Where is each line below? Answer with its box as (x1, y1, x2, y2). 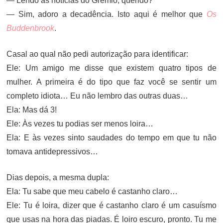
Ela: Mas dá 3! (6, 106, 57, 114)
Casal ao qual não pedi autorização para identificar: (6, 50, 189, 58)
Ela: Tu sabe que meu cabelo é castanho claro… (6, 187, 178, 196)
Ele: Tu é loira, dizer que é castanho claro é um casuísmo (6, 201, 217, 210)
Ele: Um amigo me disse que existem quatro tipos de (6, 64, 217, 72)
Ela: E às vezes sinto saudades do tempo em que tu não (6, 133, 217, 142)
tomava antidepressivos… (6, 147, 99, 156)
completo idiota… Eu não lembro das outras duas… (6, 92, 189, 100)
